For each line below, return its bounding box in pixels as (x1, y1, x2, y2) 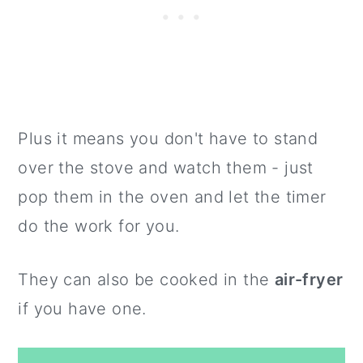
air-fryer (274, 270, 344, 289)
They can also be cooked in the (18, 270, 275, 289)
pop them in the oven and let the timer (18, 187, 327, 207)
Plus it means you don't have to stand (18, 129, 318, 148)
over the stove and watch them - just (18, 158, 314, 177)
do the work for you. (18, 216, 180, 236)
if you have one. (18, 299, 147, 318)
